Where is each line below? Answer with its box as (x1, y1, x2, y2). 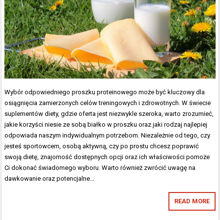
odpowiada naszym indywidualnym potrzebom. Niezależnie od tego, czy (4, 132, 211, 139)
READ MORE (174, 197, 210, 205)
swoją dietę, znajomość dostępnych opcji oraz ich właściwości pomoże (4, 153, 210, 161)
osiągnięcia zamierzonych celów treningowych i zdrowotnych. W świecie (4, 99, 211, 107)
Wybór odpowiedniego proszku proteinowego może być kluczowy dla (4, 88, 205, 96)
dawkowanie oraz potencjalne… (4, 175, 95, 183)
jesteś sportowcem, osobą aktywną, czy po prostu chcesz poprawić (4, 142, 199, 150)
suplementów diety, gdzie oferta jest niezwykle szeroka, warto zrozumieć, (4, 110, 214, 118)
